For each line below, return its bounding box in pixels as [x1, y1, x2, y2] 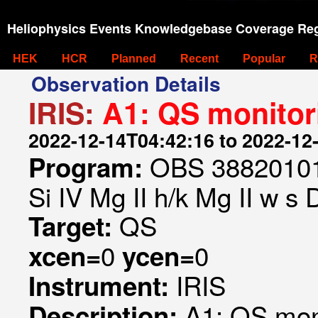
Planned [111, 53, 156, 65]
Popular [243, 53, 285, 65]
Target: [28, 207, 119, 244]
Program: [28, 148, 150, 185]
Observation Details [31, 69, 221, 98]
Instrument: [28, 267, 176, 304]
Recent [180, 53, 219, 65]
